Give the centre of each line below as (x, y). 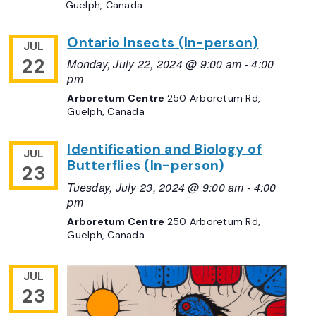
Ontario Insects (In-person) (163, 42)
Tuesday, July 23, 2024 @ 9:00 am (156, 187)
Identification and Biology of (164, 150)
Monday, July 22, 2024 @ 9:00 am (154, 64)
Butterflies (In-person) (146, 166)
